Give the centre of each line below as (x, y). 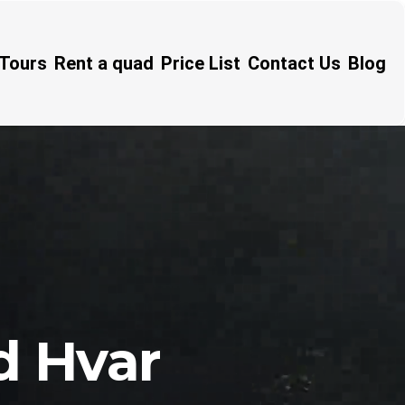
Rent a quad (104, 63)
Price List (201, 63)
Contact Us (294, 63)
